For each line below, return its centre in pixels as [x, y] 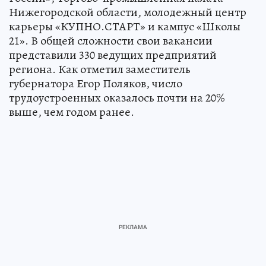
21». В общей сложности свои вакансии [111, 40]
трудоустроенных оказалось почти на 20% [117, 97]
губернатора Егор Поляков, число [96, 83]
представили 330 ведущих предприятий [113, 55]
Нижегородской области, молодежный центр [128, 12]
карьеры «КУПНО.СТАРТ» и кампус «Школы [125, 26]
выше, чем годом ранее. [72, 112]
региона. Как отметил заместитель [100, 69]
